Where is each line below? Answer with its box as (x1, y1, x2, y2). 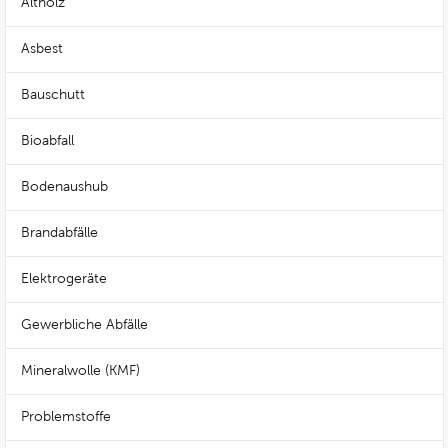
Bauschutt (21, 87, 85, 102)
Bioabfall (21, 133, 74, 148)
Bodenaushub (21, 179, 108, 194)
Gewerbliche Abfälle (21, 317, 148, 332)
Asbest (21, 41, 63, 56)
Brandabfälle (21, 225, 98, 240)
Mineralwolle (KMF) (21, 363, 140, 378)
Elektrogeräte (21, 271, 107, 286)
